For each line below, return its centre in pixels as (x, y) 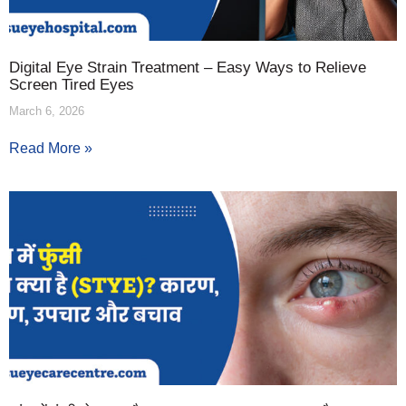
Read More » (51, 148)
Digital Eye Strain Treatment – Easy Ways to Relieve (188, 67)
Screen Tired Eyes (72, 84)
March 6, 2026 (47, 111)
